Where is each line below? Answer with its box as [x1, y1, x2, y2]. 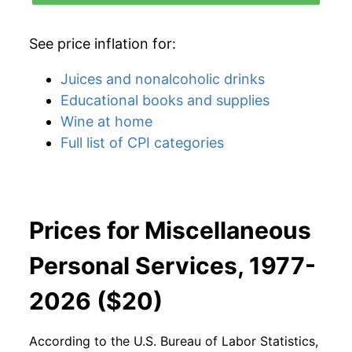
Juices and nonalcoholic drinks [60, 71, 265, 87]
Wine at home [60, 113, 152, 130]
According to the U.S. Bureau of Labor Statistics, [29, 333, 318, 349]
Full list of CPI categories [60, 134, 224, 151]
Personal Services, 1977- [29, 251, 316, 280]
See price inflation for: [29, 35, 176, 52]
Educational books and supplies [60, 92, 269, 108]
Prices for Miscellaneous [29, 216, 311, 244]
